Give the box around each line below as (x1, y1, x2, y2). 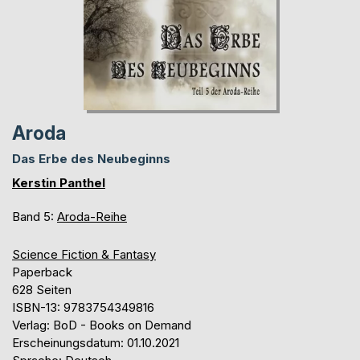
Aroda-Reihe (57, 209, 127, 225)
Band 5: (12, 209, 57, 225)
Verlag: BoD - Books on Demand (12, 317, 191, 333)
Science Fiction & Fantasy (12, 247, 156, 263)
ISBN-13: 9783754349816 (12, 300, 154, 316)
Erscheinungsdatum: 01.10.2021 (12, 335, 179, 351)
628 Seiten (12, 282, 72, 298)
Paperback (12, 264, 72, 280)
